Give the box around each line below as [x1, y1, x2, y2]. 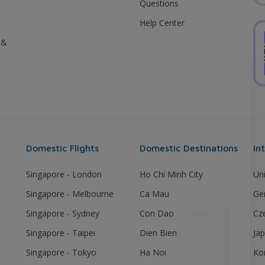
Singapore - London [26, 168, 102, 180]
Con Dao [140, 207, 174, 219]
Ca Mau [140, 188, 169, 199]
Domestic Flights [26, 142, 99, 153]
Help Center [140, 17, 185, 28]
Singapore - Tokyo [26, 246, 96, 258]
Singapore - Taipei [26, 227, 95, 238]
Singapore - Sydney [26, 207, 99, 219]
